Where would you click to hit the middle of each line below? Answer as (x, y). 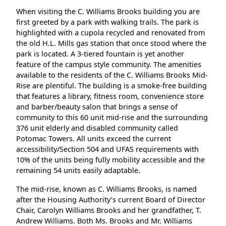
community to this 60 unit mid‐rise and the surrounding (112, 117)
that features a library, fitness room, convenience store (110, 96)
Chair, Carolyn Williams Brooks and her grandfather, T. (109, 210)
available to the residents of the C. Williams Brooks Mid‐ (112, 75)
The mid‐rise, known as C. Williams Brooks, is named (106, 189)
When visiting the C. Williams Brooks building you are (108, 11)
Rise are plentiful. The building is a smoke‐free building (111, 85)
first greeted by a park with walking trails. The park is (107, 22)
